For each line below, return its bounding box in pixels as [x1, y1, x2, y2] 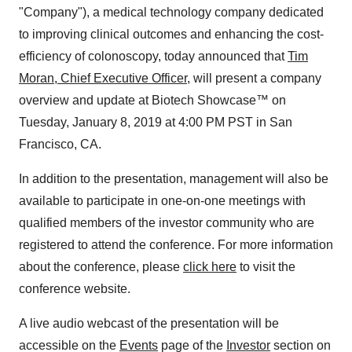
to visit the [236, 260, 295, 273]
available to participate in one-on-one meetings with [19, 194, 306, 207]
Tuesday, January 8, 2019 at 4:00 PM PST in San [19, 115, 292, 129]
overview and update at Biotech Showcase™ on [19, 93, 286, 107]
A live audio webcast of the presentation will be [19, 317, 279, 330]
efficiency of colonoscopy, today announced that [19, 49, 288, 63]
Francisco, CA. [19, 137, 101, 151]
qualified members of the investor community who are [19, 216, 314, 229]
